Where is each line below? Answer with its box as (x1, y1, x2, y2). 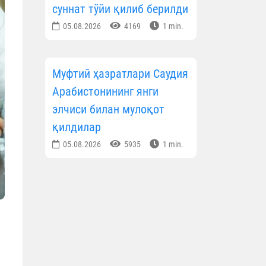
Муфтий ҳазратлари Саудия (52, 66, 188, 81)
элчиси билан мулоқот (52, 102, 164, 117)
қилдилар (52, 120, 101, 135)
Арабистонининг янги (52, 84, 159, 99)
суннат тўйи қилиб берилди (52, 2, 188, 17)
